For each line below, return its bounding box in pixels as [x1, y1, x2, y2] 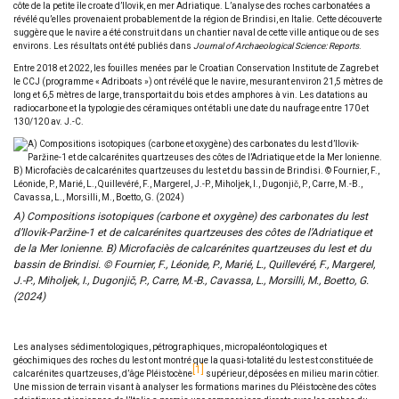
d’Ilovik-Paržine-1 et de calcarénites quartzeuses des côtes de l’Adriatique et [13, 226, 372, 239]
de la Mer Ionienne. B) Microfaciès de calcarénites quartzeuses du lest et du [13, 242, 371, 255]
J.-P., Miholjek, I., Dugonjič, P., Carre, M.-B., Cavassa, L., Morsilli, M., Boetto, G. [13, 274, 369, 287]
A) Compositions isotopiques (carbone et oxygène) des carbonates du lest [13, 210, 368, 223]
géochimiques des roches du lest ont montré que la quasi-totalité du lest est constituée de [13, 355, 373, 365]
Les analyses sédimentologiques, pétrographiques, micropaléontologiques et [13, 342, 327, 352]
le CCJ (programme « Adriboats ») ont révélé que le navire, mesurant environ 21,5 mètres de [13, 77, 383, 86]
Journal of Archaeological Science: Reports [193, 41, 359, 51]
